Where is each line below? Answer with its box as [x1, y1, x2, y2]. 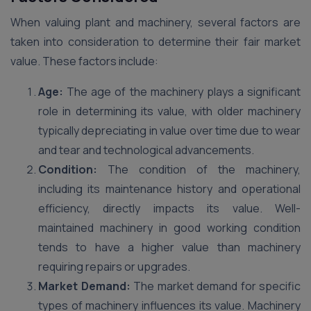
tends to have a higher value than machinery [38, 239, 301, 255]
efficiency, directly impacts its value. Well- [38, 201, 301, 216]
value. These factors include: [10, 53, 158, 69]
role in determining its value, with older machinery [38, 103, 301, 119]
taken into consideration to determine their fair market [10, 34, 301, 49]
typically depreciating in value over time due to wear [38, 123, 301, 138]
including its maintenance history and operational [38, 181, 301, 196]
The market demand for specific [130, 278, 301, 294]
